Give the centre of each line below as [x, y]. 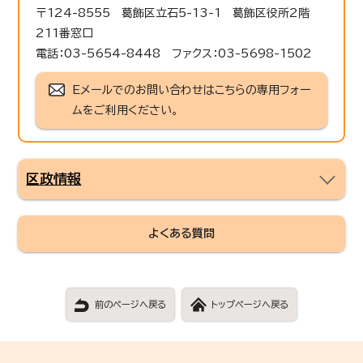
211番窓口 [65, 33]
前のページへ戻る [130, 304]
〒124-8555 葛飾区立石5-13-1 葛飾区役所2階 [179, 13]
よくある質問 [181, 233]
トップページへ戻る [250, 304]
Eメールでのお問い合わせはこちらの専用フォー [192, 90]
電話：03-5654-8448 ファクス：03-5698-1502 [174, 53]
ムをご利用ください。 [126, 110]
